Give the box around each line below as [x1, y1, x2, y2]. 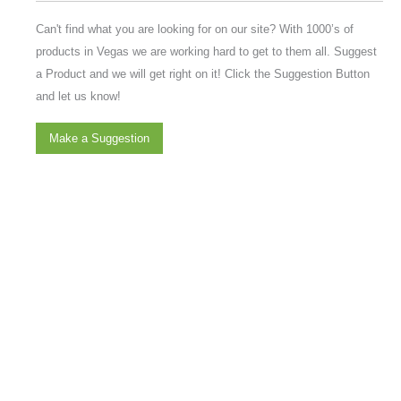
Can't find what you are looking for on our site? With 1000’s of [36, 21, 354, 36]
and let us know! [36, 89, 121, 103]
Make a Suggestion [49, 132, 149, 146]
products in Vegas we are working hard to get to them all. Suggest [36, 44, 377, 58]
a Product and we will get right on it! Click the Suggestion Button [36, 66, 370, 81]
